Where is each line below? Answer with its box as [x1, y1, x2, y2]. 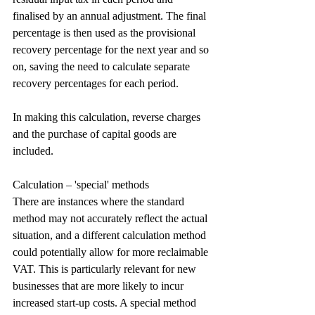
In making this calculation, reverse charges [13, 111, 203, 123]
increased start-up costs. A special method [13, 297, 199, 309]
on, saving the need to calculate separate [13, 60, 193, 72]
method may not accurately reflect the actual [13, 212, 210, 224]
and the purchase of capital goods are [13, 128, 179, 140]
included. [13, 145, 53, 157]
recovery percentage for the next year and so [13, 44, 212, 56]
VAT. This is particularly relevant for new [13, 263, 199, 275]
